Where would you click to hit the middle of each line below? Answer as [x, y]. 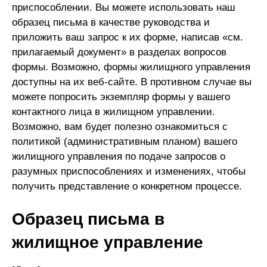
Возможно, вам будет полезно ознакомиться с [120, 126]
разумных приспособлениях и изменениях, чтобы [129, 171]
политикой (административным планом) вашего [125, 141]
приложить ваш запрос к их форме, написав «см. [128, 37]
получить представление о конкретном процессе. [127, 186]
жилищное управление [108, 243]
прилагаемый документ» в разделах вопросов [119, 52]
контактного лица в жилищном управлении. [114, 111]
